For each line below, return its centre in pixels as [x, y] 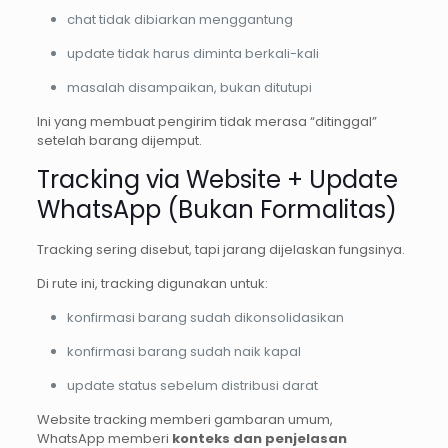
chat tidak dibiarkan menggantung [179, 20]
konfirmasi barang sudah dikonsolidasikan [205, 318]
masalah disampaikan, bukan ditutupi [189, 88]
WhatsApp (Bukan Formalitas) [216, 210]
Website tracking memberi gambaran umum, [184, 420]
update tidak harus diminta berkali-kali [192, 54]
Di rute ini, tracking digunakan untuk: [152, 284]
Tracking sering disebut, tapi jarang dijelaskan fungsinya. [220, 250]
